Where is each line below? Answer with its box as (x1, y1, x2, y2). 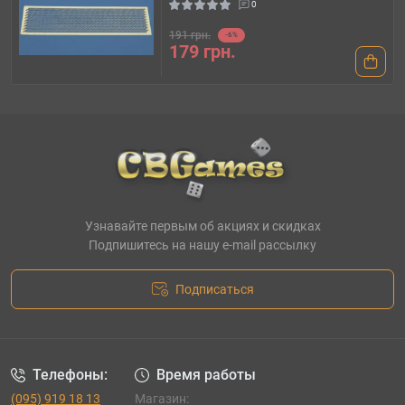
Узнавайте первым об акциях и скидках (84, 218, 321, 233)
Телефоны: (33, 365, 108, 383)
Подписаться (174, 281, 254, 297)
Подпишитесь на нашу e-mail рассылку (89, 237, 316, 252)
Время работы (155, 365, 256, 383)
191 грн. (169, 28, 211, 42)
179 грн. (169, 40, 236, 62)
